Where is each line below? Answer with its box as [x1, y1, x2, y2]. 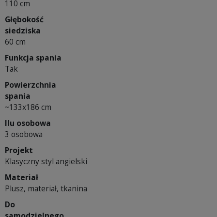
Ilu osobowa [5, 118, 51, 129]
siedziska [5, 25, 41, 36]
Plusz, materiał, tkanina [5, 183, 87, 194]
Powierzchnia [5, 79, 56, 91]
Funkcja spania [5, 52, 62, 63]
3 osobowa [5, 129, 43, 140]
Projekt [5, 145, 33, 156]
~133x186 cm [5, 102, 51, 113]
